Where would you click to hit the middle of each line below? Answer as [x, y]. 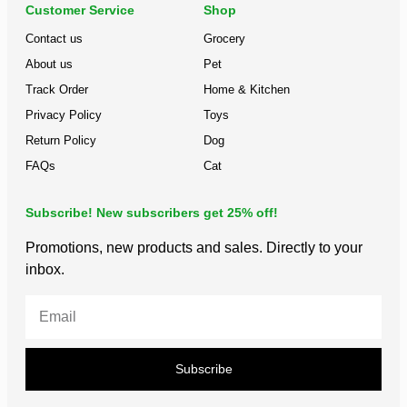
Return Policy [61, 140]
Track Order [57, 89]
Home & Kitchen [247, 89]
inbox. [45, 269]
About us [49, 64]
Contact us [54, 38]
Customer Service [80, 10]
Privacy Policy [64, 114]
